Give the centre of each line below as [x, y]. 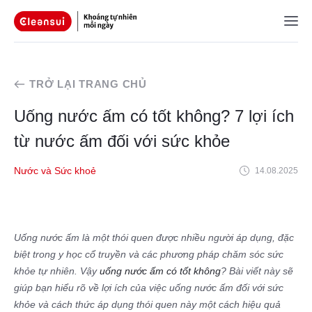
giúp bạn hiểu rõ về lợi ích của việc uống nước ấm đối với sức [149, 287]
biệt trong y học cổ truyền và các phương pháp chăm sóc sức [149, 254]
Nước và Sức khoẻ [55, 170]
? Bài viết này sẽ [257, 271]
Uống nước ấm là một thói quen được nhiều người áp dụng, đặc [154, 237]
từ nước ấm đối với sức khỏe [122, 141]
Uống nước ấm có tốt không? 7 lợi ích [154, 116]
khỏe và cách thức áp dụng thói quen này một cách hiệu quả [147, 304]
